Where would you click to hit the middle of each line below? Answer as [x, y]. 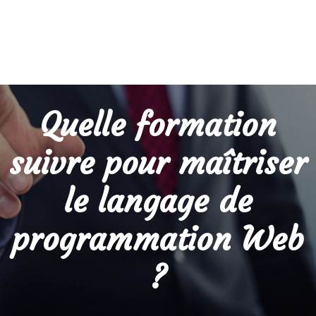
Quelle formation [158, 125]
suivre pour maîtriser [158, 163]
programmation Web [158, 239]
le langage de [158, 201]
